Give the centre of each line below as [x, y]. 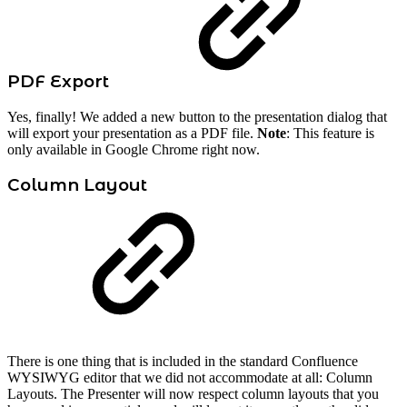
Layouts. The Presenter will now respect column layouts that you [193, 393]
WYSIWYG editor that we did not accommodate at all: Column [190, 377]
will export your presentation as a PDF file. [132, 133]
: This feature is [330, 133]
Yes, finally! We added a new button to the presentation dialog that [197, 116]
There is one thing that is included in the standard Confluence [183, 361]
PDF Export [58, 81]
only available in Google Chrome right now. [134, 149]
